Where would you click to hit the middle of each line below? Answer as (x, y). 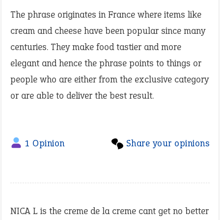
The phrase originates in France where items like (106, 14)
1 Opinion (45, 143)
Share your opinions (168, 143)
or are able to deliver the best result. (82, 96)
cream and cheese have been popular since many (108, 31)
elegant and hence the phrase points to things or (106, 63)
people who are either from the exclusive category (110, 79)
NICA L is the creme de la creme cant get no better (110, 211)
